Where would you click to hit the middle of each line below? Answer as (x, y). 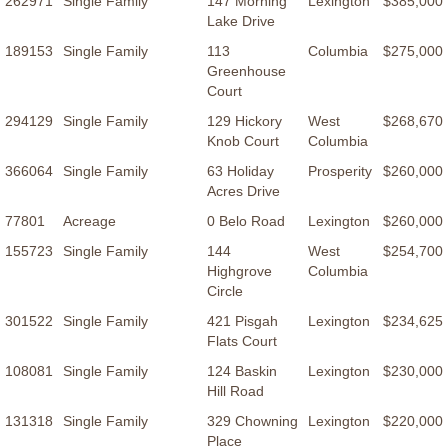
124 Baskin (242, 371)
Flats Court (242, 341)
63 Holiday (240, 171)
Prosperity (340, 171)
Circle (225, 291)
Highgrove (239, 271)
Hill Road (235, 391)
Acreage (89, 221)
